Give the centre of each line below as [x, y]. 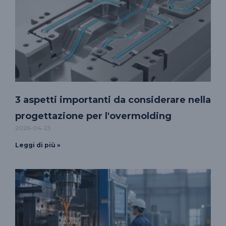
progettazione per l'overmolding [93, 116]
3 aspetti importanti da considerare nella [113, 100]
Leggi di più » [38, 145]
